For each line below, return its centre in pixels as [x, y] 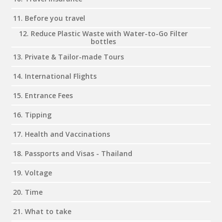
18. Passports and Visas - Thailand [73, 153]
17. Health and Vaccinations [61, 134]
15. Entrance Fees [43, 95]
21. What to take [42, 211]
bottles [103, 41]
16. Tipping [32, 114]
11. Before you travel [49, 18]
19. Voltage [32, 172]
